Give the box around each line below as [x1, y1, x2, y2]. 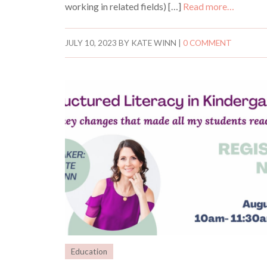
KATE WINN [131, 38, 177, 48]
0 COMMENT [183, 38, 232, 48]
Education [71, 247, 108, 257]
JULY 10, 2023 [65, 38, 117, 48]
